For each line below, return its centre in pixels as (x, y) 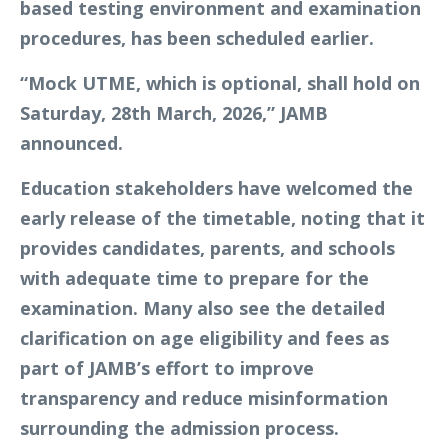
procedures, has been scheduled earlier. (197, 38)
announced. (71, 143)
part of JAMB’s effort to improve (167, 368)
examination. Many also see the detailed (202, 308)
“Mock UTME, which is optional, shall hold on (220, 83)
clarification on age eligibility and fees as (204, 338)
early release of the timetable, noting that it (222, 218)
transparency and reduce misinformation (204, 398)
